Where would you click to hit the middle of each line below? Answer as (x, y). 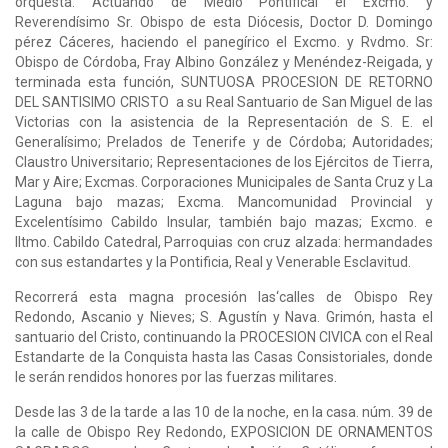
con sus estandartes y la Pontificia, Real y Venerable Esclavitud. (213, 261)
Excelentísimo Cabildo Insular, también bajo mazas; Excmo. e (224, 221)
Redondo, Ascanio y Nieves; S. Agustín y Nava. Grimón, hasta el (224, 316)
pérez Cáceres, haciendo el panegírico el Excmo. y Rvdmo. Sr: (224, 41)
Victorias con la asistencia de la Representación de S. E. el (224, 121)
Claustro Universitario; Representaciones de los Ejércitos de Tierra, (224, 161)
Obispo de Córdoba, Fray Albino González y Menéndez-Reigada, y (224, 61)
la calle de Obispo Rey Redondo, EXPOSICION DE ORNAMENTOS (224, 431)
